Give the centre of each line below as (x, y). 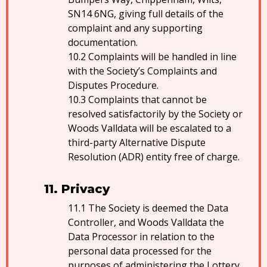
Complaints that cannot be (148, 100)
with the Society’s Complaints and (142, 71)
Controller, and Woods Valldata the (146, 222)
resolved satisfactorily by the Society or (155, 114)
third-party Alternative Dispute (137, 142)
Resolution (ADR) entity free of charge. (154, 157)
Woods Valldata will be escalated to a (150, 128)
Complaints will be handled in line (162, 57)
